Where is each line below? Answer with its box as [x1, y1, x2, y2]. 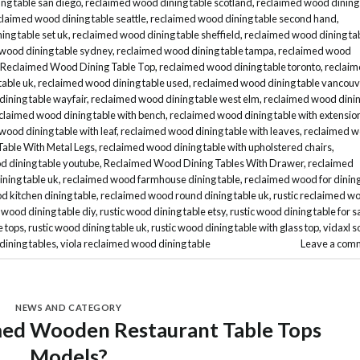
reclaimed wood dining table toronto [159, 60, 321, 74]
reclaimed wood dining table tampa [117, 44, 274, 58]
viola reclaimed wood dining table [60, 237, 211, 251]
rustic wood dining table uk [28, 221, 147, 235]
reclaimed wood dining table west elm [91, 92, 260, 106]
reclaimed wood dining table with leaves [121, 125, 300, 138]
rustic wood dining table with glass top [151, 221, 319, 235]
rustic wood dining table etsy [100, 205, 226, 219]
